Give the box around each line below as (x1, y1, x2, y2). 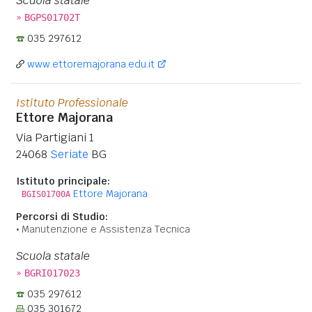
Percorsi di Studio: (16, 210, 108, 223)
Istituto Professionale (16, 95, 128, 110)
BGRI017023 (24, 267, 80, 279)
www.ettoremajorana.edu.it (27, 57, 155, 70)
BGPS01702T (24, 11, 80, 23)
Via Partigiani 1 (16, 130, 94, 145)
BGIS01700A (22, 189, 70, 199)
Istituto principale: (16, 174, 110, 187)
